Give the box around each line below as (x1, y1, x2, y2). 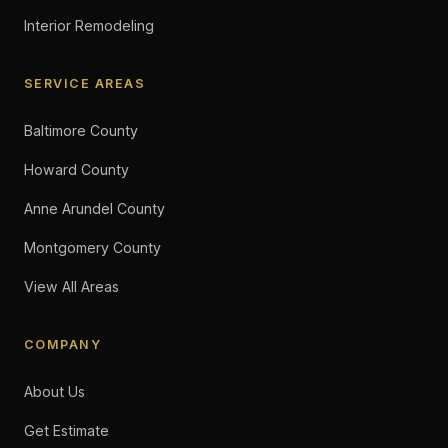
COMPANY (24, 337, 102, 352)
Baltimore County (24, 122, 138, 139)
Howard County (24, 161, 129, 178)
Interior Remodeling (24, 17, 154, 34)
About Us (24, 383, 85, 400)
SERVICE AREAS (24, 76, 146, 91)
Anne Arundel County (24, 200, 165, 217)
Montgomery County (24, 239, 161, 256)
